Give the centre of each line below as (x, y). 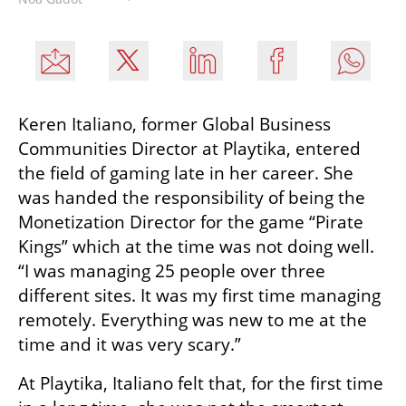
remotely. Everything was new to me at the (193, 320)
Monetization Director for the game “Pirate (191, 222)
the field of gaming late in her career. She (186, 174)
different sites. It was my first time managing (199, 296)
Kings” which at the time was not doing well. (196, 247)
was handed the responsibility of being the (192, 198)
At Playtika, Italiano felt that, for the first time (201, 384)
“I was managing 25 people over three (172, 271)
